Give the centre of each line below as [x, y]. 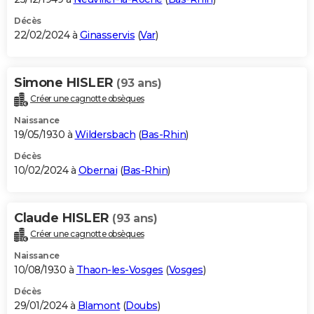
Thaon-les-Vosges [120, 269]
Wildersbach [105, 134]
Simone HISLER [65, 82]
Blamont [98, 305]
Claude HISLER [63, 218]
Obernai [97, 170]
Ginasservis [107, 35]
